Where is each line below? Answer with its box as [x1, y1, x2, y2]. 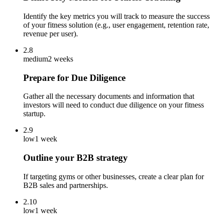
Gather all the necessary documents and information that [23, 92, 194, 101]
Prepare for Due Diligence [23, 72, 125, 83]
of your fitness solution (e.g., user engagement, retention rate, [23, 20, 209, 29]
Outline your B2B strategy [23, 153, 128, 163]
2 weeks [48, 54, 73, 63]
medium [23, 54, 48, 63]
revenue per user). [23, 29, 78, 38]
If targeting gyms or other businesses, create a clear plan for [23, 172, 204, 181]
